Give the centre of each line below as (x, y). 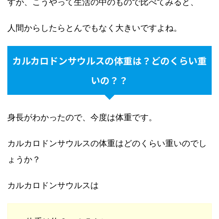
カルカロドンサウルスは (53, 186)
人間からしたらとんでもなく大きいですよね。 (95, 28)
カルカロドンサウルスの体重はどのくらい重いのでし (107, 143)
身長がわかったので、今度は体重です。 (82, 118)
